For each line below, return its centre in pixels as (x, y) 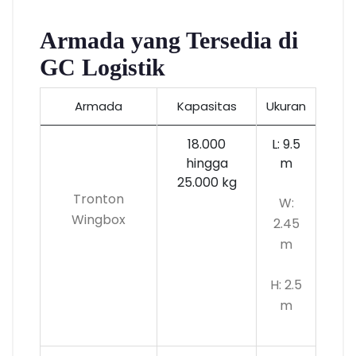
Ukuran (286, 106)
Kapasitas (207, 106)
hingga (207, 163)
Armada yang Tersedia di (169, 40)
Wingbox (99, 219)
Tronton (99, 199)
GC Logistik (103, 67)
